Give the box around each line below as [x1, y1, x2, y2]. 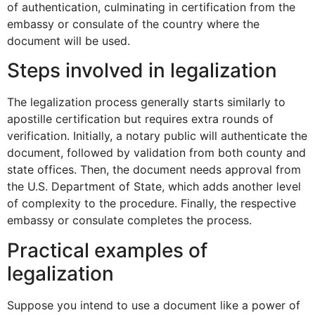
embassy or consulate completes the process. [7, 213, 252, 228]
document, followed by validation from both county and [7, 146, 306, 160]
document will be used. [7, 34, 130, 49]
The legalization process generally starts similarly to [7, 95, 285, 110]
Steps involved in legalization [7, 58, 277, 83]
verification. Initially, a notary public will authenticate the [7, 129, 307, 143]
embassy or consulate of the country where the [7, 17, 259, 32]
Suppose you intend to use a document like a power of [7, 297, 300, 312]
